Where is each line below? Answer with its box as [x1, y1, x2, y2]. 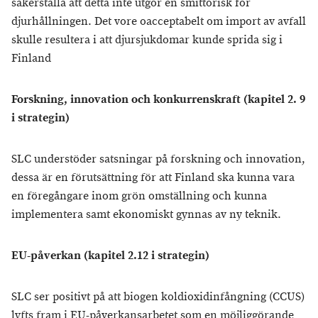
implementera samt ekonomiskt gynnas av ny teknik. [11, 207, 281, 222]
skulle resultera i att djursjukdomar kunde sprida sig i [11, 33, 283, 48]
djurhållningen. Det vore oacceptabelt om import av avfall [11, 14, 306, 29]
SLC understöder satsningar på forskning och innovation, [11, 152, 305, 167]
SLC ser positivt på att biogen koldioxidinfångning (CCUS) [11, 290, 305, 305]
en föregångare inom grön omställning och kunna [11, 189, 267, 204]
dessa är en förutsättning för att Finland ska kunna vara [11, 170, 295, 185]
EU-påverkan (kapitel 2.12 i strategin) [11, 248, 209, 263]
